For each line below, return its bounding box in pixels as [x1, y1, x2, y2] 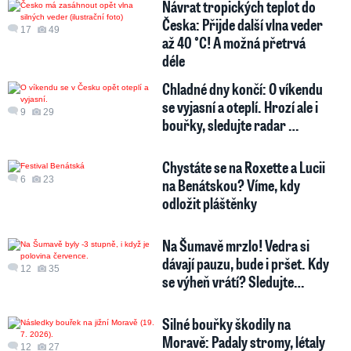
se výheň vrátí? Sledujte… [162, 270, 305, 291]
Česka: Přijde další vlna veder [162, 13, 324, 34]
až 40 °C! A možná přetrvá [162, 31, 306, 52]
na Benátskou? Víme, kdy [162, 174, 301, 195]
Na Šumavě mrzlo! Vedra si [162, 234, 310, 255]
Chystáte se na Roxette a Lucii [162, 156, 326, 177]
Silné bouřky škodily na [162, 313, 291, 334]
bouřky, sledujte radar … [162, 114, 299, 135]
